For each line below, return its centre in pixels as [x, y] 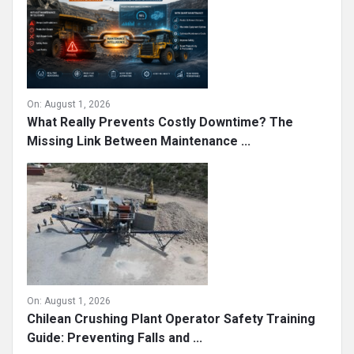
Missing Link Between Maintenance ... [139, 141]
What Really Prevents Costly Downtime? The [160, 122]
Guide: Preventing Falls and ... [115, 338]
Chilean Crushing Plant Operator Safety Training [171, 319]
